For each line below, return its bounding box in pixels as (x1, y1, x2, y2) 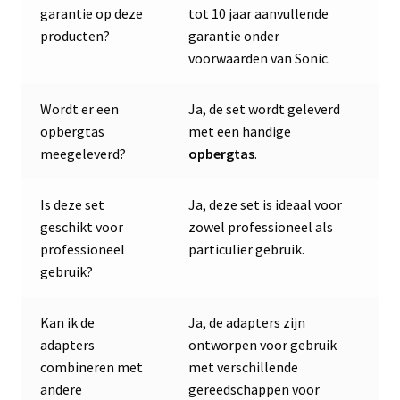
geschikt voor (40, 218, 124, 237)
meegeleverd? (40, 145, 127, 163)
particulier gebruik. (188, 240, 305, 259)
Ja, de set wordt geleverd (188, 100, 341, 119)
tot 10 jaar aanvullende (188, 4, 329, 23)
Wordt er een (40, 100, 120, 119)
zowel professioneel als (188, 218, 334, 237)
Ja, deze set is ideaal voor (188, 196, 343, 214)
